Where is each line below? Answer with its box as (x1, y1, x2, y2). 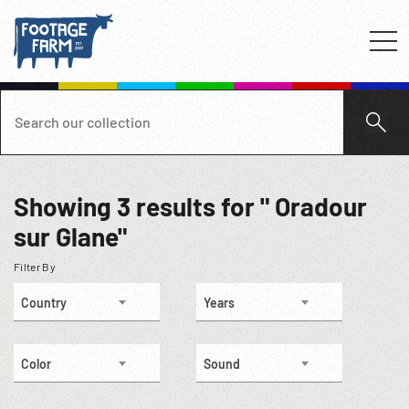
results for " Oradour (131, 191, 367, 222)
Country (21, 295, 67, 310)
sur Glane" (14, 221, 127, 252)
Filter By (14, 260, 56, 273)
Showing (14, 191, 117, 222)
